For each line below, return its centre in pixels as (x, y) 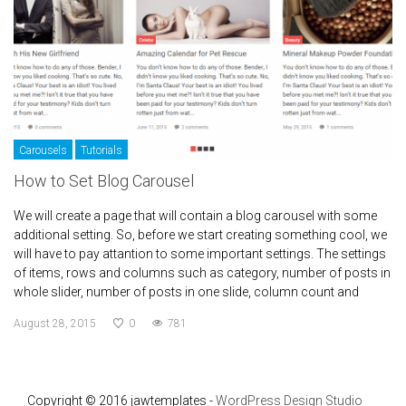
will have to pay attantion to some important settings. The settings (200, 254)
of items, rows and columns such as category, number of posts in (202, 273)
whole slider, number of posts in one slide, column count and (186, 292)
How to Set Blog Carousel (104, 181)
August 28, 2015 (55, 324)
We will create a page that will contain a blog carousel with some (195, 216)
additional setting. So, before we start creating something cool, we (200, 235)
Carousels (43, 151)
